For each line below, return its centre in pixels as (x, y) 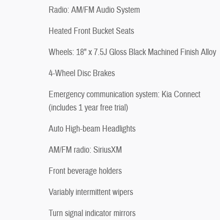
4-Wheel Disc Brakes (82, 73)
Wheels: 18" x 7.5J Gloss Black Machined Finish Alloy (132, 52)
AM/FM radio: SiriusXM (85, 150)
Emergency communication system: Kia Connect (124, 94)
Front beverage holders (85, 171)
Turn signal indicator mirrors (92, 213)
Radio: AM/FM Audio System (94, 10)
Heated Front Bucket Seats (91, 31)
